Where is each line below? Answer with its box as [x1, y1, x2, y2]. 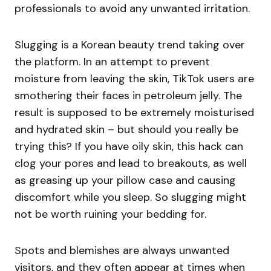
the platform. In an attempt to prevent [15, 54, 210, 70]
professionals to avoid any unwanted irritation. [15, 1, 250, 16]
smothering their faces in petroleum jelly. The [15, 88, 242, 103]
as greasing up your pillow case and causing [15, 173, 236, 188]
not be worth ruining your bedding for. [15, 207, 206, 222]
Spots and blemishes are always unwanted [15, 243, 229, 258]
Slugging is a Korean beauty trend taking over [15, 38, 245, 53]
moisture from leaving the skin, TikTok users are [15, 71, 254, 87]
